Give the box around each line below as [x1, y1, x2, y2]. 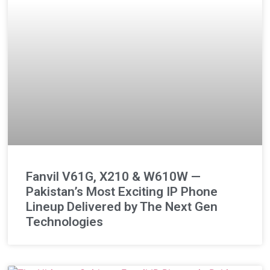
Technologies [26, 214, 104, 229]
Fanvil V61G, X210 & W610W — [26, 169, 201, 184]
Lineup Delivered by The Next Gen [26, 199, 218, 214]
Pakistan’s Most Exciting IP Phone [26, 184, 218, 199]
